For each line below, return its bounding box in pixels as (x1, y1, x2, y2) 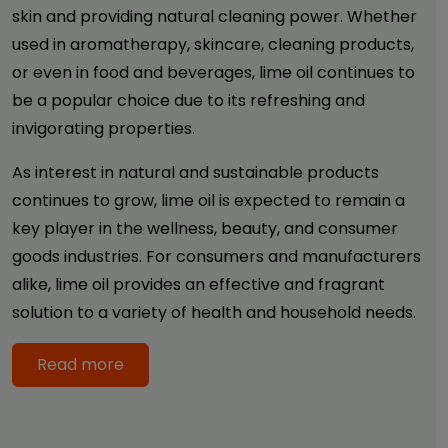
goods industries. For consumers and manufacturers (12, 245, 421, 268)
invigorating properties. (12, 117, 195, 140)
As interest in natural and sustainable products (12, 161, 379, 184)
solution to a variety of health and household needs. (12, 301, 416, 324)
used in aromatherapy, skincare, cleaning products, (12, 33, 414, 56)
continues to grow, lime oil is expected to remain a (12, 189, 405, 212)
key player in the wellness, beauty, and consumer (12, 217, 398, 240)
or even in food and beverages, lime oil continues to (12, 61, 415, 84)
